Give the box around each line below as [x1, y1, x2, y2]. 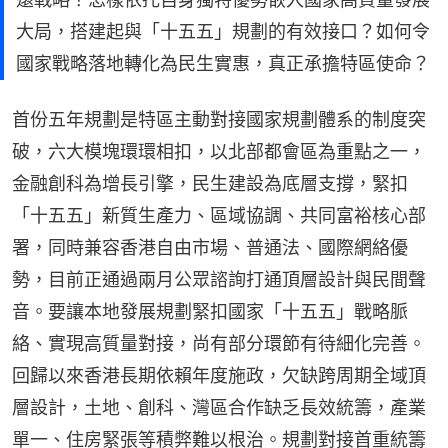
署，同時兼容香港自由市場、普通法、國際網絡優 [12, 237, 408, 259]
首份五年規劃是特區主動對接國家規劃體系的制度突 [12, 109, 426, 131]
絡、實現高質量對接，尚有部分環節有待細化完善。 [12, 333, 426, 355]
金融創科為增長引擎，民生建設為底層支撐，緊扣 [12, 173, 408, 195]
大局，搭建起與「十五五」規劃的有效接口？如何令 [16, 21, 430, 43]
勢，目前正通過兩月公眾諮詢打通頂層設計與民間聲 [12, 269, 426, 291]
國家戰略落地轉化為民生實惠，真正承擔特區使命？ [16, 53, 430, 75]
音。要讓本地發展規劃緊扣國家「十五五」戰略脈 [12, 301, 408, 323]
